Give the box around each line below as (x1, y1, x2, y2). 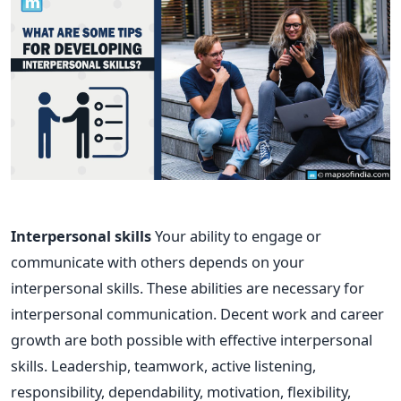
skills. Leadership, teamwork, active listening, (11, 354, 316, 376)
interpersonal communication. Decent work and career (11, 303, 384, 324)
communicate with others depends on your (11, 251, 304, 272)
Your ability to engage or (155, 225, 321, 246)
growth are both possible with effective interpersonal (11, 328, 372, 350)
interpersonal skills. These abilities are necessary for (11, 277, 364, 298)
